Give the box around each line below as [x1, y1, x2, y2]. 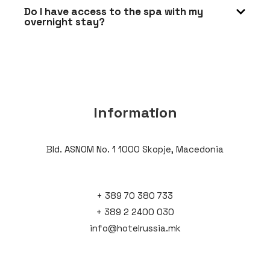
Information [93, 103, 177, 122]
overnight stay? [24, 15, 105, 29]
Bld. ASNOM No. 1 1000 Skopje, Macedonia [46, 143, 224, 155]
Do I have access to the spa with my [24, 5, 203, 19]
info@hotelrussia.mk [89, 222, 181, 234]
